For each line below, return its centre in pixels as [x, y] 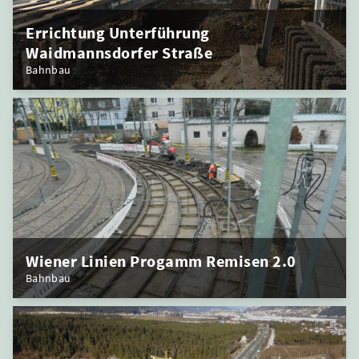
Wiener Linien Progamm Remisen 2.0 [161, 260]
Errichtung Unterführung [118, 32]
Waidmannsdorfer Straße [119, 52]
